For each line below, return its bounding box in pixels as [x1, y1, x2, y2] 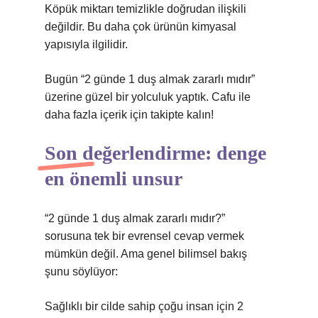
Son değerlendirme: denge [45, 142, 266, 164]
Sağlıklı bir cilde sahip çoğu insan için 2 [45, 300, 243, 312]
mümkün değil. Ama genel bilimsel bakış [45, 248, 247, 260]
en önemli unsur [45, 168, 182, 190]
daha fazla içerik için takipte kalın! [45, 109, 214, 121]
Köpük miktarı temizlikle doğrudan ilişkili [45, 3, 246, 15]
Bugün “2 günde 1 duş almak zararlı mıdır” [45, 73, 255, 85]
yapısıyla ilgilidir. [45, 38, 128, 50]
